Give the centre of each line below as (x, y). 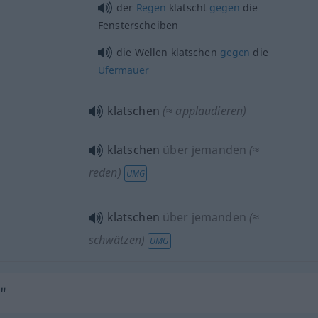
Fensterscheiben (138, 25)
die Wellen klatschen (168, 52)
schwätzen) (116, 240)
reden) (105, 172)
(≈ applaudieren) (205, 111)
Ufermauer (123, 70)
